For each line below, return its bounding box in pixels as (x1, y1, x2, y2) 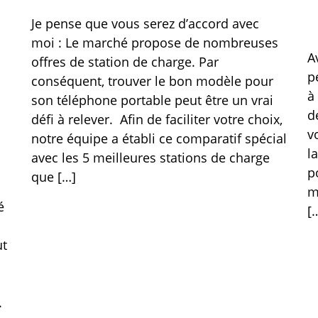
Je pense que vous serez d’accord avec (31, 15, 259, 32)
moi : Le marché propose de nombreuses (31, 34, 278, 51)
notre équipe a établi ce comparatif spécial (31, 130, 287, 147)
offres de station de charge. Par (31, 53, 219, 70)
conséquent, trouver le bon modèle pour (31, 72, 273, 89)
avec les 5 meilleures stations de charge (31, 149, 270, 166)
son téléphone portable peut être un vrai (31, 92, 273, 109)
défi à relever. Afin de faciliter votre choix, (31, 111, 283, 128)
